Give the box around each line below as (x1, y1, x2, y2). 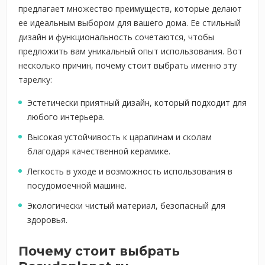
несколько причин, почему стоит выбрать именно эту (18, 60, 237, 71)
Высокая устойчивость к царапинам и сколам (27, 131, 212, 143)
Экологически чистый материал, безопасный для (27, 200, 225, 211)
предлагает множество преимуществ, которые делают (18, 3, 242, 14)
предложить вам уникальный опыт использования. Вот (18, 46, 243, 57)
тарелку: (18, 74, 52, 85)
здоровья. (27, 214, 67, 225)
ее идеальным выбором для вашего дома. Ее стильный (18, 17, 241, 28)
